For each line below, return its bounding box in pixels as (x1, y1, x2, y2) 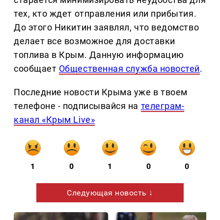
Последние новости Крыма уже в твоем (14, 87, 188, 98)
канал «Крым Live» (14, 114, 95, 125)
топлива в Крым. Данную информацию (14, 50, 184, 60)
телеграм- (140, 101, 185, 111)
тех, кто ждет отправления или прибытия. (14, 8, 197, 19)
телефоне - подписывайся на (14, 101, 141, 111)
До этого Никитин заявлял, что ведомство (14, 22, 199, 33)
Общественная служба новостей (58, 63, 200, 74)
